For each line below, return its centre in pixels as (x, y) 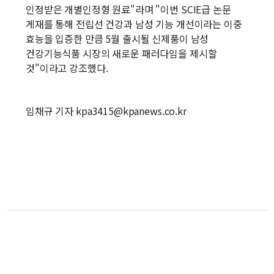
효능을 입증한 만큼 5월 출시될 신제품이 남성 (117, 39)
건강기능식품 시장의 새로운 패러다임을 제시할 (121, 53)
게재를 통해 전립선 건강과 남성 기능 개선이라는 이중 (134, 24)
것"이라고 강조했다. (67, 68)
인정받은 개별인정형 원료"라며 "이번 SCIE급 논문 (128, 9)
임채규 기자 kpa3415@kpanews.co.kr (106, 111)
